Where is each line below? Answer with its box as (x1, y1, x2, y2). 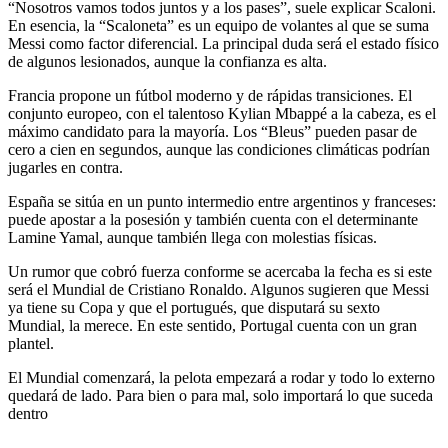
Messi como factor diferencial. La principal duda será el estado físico (8, 35, 439, 53)
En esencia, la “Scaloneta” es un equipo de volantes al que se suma (8, 17, 429, 35)
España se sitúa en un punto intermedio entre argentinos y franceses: (8, 193, 436, 211)
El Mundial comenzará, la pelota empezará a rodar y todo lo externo (8, 369, 435, 387)
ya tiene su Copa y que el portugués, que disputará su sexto (8, 299, 380, 317)
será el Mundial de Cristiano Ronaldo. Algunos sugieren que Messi (8, 281, 429, 299)
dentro (8, 405, 48, 423)
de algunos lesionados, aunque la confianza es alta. (8, 53, 327, 71)
